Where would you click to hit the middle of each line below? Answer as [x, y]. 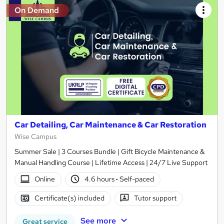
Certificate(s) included [69, 198]
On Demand [37, 10]
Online [44, 179]
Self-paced [136, 179]
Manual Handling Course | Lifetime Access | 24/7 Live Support [111, 162]
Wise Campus [35, 136]
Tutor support [155, 198]
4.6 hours [100, 179]
